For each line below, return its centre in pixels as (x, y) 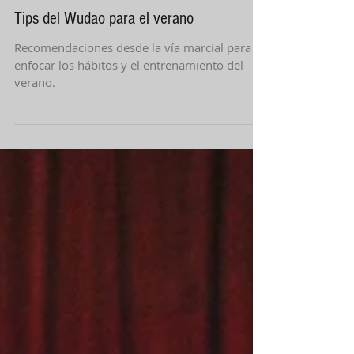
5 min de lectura (119, 137)
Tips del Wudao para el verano (104, 177)
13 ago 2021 (41, 137)
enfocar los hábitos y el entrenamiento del (129, 223)
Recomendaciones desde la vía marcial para (133, 205)
